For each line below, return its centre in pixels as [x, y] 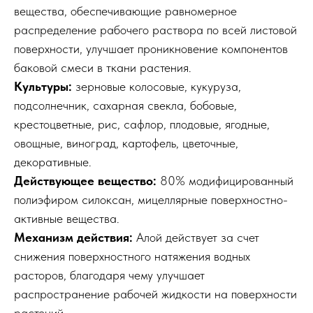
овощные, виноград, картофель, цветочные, [126, 143]
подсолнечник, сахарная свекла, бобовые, [125, 105]
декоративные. [53, 162]
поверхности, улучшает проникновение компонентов [151, 49]
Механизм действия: [75, 237]
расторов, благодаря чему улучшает [109, 275]
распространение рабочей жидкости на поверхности [155, 294]
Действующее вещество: [87, 181]
